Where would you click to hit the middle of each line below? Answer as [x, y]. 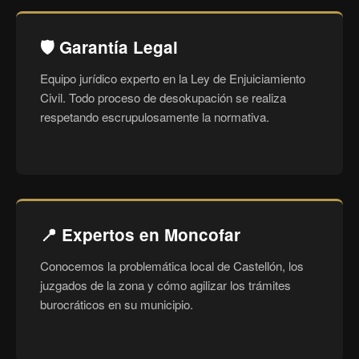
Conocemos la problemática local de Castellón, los [172, 266]
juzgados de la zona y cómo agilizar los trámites [165, 285]
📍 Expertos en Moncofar [140, 234]
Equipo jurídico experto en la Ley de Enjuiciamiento [173, 78]
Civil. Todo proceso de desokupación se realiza [163, 97]
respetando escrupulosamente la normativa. [155, 117]
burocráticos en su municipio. [117, 304]
